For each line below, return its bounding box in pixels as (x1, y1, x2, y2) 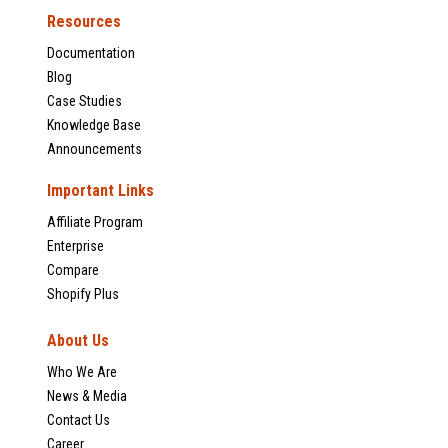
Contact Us (47, 412, 110, 429)
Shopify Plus (47, 286, 119, 303)
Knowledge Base (47, 117, 141, 134)
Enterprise (47, 238, 104, 255)
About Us (47, 331, 109, 351)
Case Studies (47, 93, 122, 110)
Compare (47, 262, 99, 279)
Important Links (47, 181, 154, 201)
